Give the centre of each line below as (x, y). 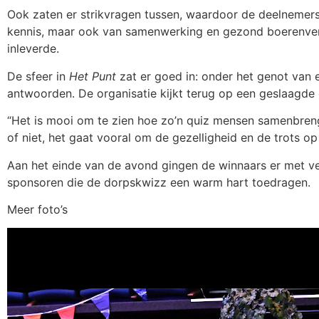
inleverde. (33, 49)
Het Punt (93, 76)
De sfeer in (38, 76)
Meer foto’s (37, 209)
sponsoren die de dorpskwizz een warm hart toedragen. (159, 182)
